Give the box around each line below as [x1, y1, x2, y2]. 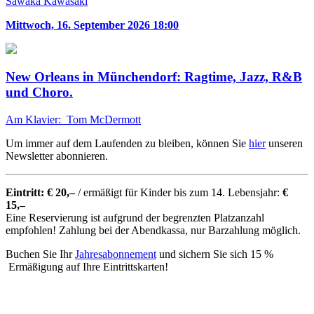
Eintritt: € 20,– [6, 186, 75, 198]
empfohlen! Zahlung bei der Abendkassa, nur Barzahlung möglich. [6, 224, 301, 236]
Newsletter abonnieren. [6, 150, 108, 162]
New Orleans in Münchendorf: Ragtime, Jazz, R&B [6, 69, 302, 85]
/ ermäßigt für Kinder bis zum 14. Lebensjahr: [75, 186, 282, 198]
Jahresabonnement [75, 248, 156, 260]
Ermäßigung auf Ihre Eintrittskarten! [6, 261, 168, 273]
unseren [266, 137, 303, 149]
